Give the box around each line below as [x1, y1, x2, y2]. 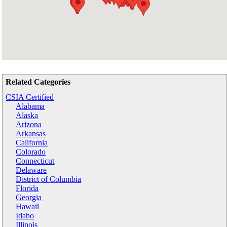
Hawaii [16, 202, 40, 211]
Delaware [16, 165, 47, 174]
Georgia [16, 193, 42, 202]
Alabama [16, 101, 45, 110]
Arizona [16, 120, 42, 129]
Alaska [16, 110, 39, 120]
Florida [16, 183, 39, 193]
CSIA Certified [6, 92, 54, 101]
